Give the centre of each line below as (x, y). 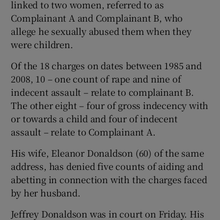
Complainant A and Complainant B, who (97, 17)
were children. (42, 44)
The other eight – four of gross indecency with (110, 105)
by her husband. (46, 192)
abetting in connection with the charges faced (109, 179)
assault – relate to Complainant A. (83, 131)
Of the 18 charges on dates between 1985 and (106, 65)
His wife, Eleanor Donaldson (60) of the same (108, 152)
